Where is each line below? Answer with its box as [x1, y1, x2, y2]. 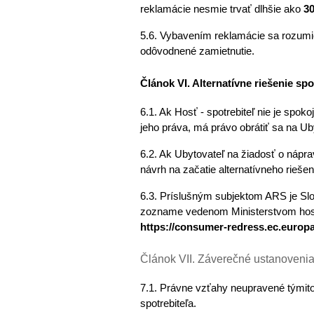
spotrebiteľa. [139, 297, 199, 309]
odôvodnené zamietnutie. [139, 45, 254, 57]
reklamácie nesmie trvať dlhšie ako [139, 3, 303, 15]
